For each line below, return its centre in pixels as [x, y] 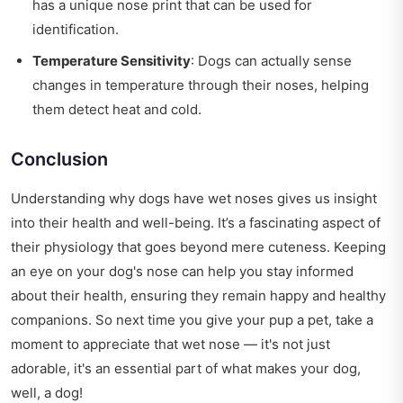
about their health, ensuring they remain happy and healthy [198, 296]
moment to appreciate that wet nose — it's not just [170, 345]
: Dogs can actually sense [271, 61]
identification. [76, 30]
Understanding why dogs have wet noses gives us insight [194, 199]
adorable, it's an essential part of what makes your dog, [186, 369]
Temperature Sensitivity [112, 61]
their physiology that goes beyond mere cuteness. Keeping [198, 247]
